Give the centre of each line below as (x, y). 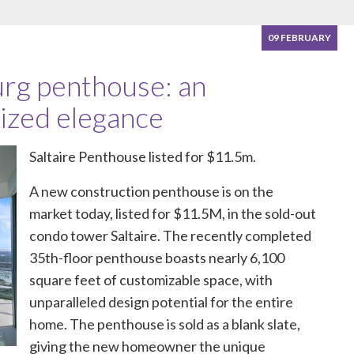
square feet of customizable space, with (151, 280)
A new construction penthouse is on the (152, 191)
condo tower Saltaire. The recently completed (171, 235)
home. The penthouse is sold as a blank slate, (165, 324)
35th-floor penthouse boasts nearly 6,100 (157, 258)
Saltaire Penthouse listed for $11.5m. (143, 156)
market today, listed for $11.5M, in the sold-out (173, 213)
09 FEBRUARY (299, 38)
